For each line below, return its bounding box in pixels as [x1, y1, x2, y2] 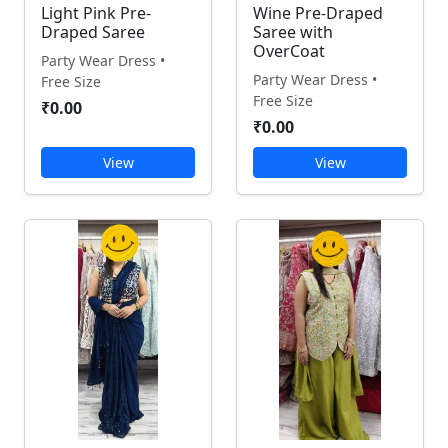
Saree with [253, 21, 333, 43]
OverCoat [253, 40, 325, 62]
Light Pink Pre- [41, 2, 151, 24]
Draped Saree [41, 21, 145, 43]
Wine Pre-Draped [253, 2, 383, 24]
